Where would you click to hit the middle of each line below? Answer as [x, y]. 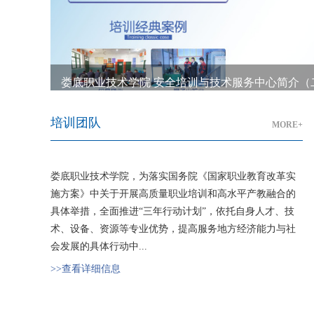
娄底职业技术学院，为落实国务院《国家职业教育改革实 [173, 177]
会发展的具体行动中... [99, 247]
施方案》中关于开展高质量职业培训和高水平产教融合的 [173, 194]
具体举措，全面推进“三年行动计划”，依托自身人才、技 [172, 212]
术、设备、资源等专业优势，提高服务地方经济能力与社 [173, 229]
